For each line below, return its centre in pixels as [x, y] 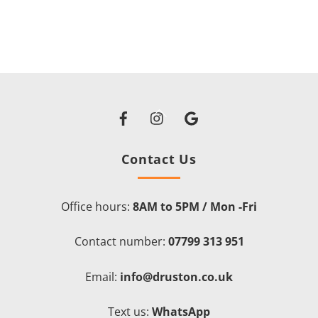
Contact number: [120, 242]
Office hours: [97, 206]
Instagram [198, 109]
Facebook [163, 109]
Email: [103, 276]
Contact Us [159, 159]
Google [224, 109]
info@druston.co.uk [176, 276]
